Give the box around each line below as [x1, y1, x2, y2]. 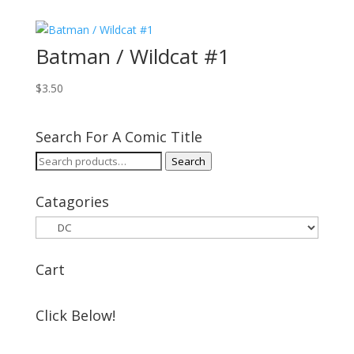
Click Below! [35, 305, 115, 325]
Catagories [35, 191, 109, 211]
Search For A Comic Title [35, 126, 202, 146]
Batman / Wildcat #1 [35, 41, 230, 70]
